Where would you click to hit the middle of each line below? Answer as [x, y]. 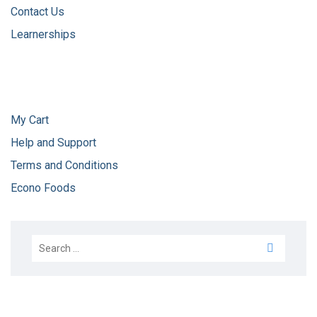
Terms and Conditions [66, 166]
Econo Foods [43, 188]
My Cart [30, 120]
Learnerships [43, 35]
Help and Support [53, 143]
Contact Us [38, 12]
